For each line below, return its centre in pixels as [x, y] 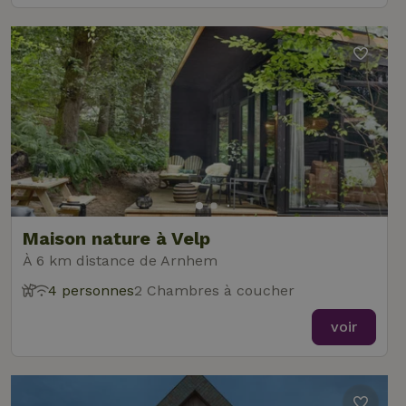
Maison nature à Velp [116, 238]
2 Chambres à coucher [214, 290]
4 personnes [91, 290]
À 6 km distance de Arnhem [120, 261]
